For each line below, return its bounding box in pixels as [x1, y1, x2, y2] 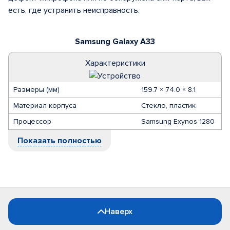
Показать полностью [17, 136, 102, 146]
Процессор [13, 117, 51, 126]
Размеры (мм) [13, 85, 60, 94]
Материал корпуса [13, 101, 76, 110]
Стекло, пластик [141, 101, 196, 110]
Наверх [105, 206, 132, 217]
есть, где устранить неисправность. [8, 5, 140, 15]
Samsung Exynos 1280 [141, 117, 215, 126]
